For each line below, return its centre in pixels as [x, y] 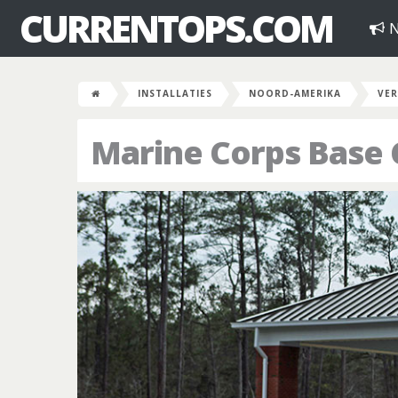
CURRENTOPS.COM [176, 28]
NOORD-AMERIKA [295, 93]
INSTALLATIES [175, 93]
